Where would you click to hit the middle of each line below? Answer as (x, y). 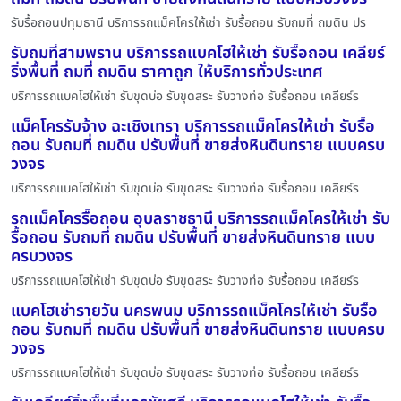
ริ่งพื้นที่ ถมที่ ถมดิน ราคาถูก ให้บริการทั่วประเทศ (167, 72)
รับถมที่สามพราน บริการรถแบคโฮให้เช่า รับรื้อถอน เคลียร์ (198, 53)
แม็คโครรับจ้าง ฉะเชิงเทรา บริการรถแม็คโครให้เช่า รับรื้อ (193, 126)
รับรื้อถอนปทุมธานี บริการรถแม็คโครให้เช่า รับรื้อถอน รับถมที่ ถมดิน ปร (188, 22)
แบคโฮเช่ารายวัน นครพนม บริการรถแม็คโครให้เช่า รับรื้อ (194, 311)
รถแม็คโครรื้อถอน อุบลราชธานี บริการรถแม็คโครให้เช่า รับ (200, 218)
